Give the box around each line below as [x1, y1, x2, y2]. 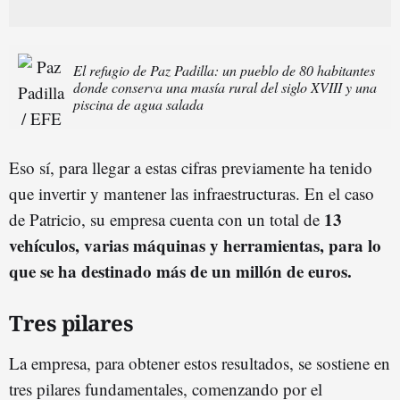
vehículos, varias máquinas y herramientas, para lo [9, 232, 381, 257]
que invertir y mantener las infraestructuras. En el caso [9, 181, 374, 204]
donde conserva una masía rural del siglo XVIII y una [73, 77, 377, 96]
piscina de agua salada [73, 94, 204, 113]
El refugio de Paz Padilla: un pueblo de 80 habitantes [73, 60, 375, 79]
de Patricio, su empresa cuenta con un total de [9, 207, 324, 230]
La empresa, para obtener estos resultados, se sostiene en [9, 351, 390, 374]
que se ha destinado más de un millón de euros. [9, 258, 352, 283]
